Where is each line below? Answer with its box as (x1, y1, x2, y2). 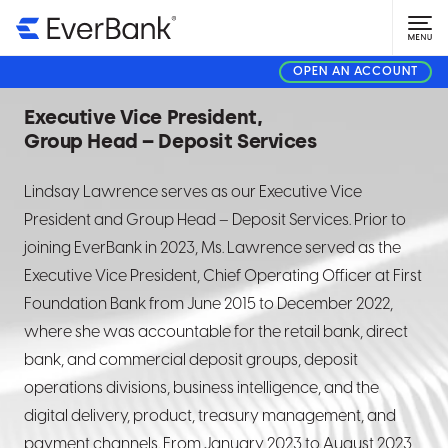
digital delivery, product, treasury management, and (24, 408, 396, 425)
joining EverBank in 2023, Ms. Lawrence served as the (24, 240, 401, 257)
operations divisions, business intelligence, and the (24, 380, 379, 397)
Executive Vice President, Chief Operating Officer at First (24, 268, 422, 285)
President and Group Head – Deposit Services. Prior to (24, 212, 406, 229)
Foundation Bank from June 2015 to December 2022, (24, 296, 393, 313)
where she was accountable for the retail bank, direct (24, 324, 408, 341)
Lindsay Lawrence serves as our (24, 184, 256, 201)
